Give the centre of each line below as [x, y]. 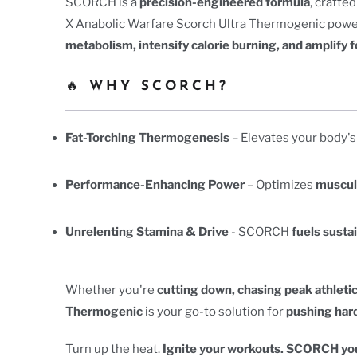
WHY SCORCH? [159, 86]
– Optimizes [280, 184]
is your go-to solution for [214, 311]
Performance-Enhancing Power [155, 184]
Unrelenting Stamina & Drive [147, 231]
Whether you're [111, 290]
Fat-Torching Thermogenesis [147, 137]
